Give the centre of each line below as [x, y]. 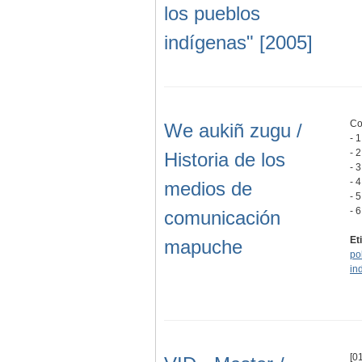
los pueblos [212, 13]
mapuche [203, 246]
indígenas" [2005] [238, 42]
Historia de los [225, 159]
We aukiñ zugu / [233, 130]
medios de [208, 188]
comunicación [222, 217]
